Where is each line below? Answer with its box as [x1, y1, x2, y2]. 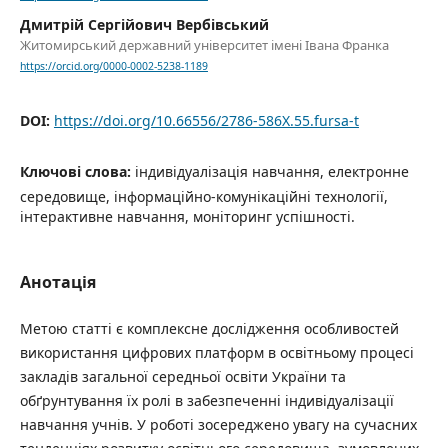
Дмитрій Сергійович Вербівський [19, 15, 269, 35]
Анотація [19, 270, 96, 293]
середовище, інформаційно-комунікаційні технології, [19, 186, 388, 206]
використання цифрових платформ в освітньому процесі [19, 342, 414, 362]
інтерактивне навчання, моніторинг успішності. [19, 206, 355, 226]
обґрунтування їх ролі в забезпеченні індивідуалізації [19, 390, 394, 410]
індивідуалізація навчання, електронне [134, 161, 409, 181]
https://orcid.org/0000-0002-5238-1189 [19, 59, 208, 74]
